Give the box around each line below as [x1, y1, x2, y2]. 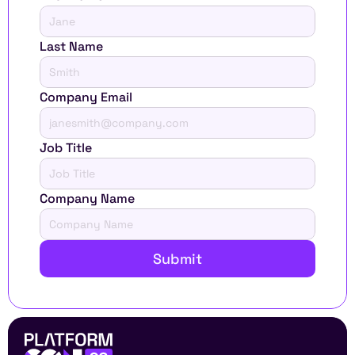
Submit [153, 250, 202, 268]
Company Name [40, 190, 135, 207]
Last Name [40, 38, 103, 55]
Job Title [40, 139, 92, 156]
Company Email [40, 89, 132, 105]
